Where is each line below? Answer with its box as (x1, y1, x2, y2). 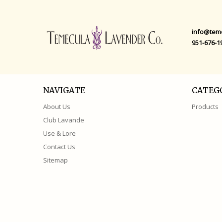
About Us (43, 102, 70, 111)
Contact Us (43, 142, 75, 151)
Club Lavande (43, 115, 84, 124)
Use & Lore (43, 128, 76, 138)
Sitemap (43, 155, 68, 165)
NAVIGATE (43, 85, 85, 95)
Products (192, 102, 219, 111)
